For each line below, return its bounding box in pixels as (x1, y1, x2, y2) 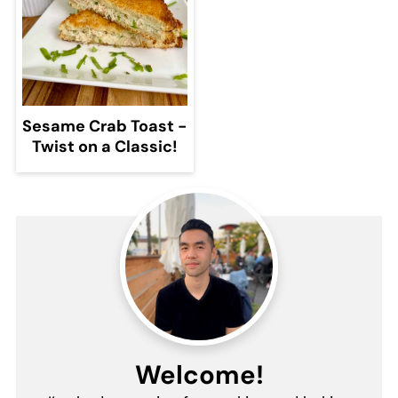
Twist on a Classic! (31, 136, 178, 158)
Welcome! (134, 358, 264, 393)
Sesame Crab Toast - (22, 115, 187, 138)
